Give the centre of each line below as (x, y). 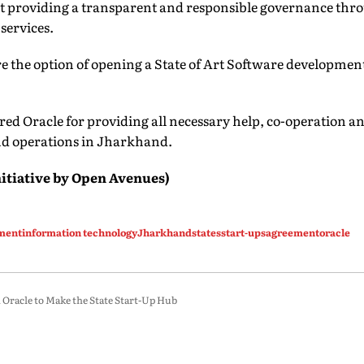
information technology (80, 232)
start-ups (244, 232)
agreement (293, 232)
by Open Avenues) (112, 177)
